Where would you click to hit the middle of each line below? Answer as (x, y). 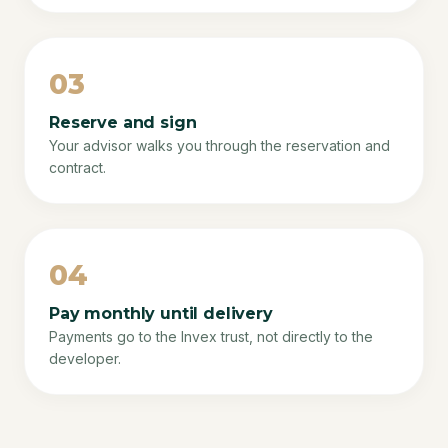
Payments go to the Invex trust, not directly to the (211, 336)
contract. (77, 167)
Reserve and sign (123, 122)
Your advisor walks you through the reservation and (219, 145)
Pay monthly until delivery (161, 313)
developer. (85, 358)
